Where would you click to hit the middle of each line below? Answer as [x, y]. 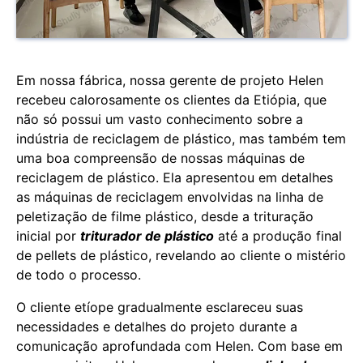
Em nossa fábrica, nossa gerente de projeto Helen [170, 80]
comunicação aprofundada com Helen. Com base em [179, 346]
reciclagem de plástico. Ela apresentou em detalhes [175, 177]
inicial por [48, 236]
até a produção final [278, 236]
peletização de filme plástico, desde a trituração [165, 216]
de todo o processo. [79, 275]
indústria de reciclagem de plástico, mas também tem [181, 139]
